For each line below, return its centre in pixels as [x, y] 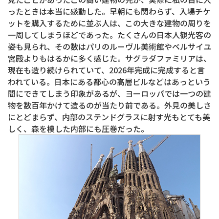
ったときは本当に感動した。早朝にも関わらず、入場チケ [109, 11]
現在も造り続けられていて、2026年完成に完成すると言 [106, 70]
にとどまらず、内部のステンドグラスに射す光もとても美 [109, 117]
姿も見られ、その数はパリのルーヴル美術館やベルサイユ [109, 47]
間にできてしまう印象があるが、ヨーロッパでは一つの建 [109, 94]
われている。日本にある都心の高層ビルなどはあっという [109, 82]
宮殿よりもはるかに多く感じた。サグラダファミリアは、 [109, 58]
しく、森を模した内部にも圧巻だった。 [78, 129]
